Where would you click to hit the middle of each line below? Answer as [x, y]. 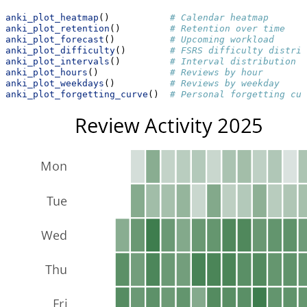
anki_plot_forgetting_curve [77, 94]
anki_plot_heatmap [52, 17]
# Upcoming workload [222, 39]
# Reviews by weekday [225, 83]
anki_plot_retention [58, 28]
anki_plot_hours [47, 72]
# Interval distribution [233, 61]
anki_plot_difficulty [60, 50]
